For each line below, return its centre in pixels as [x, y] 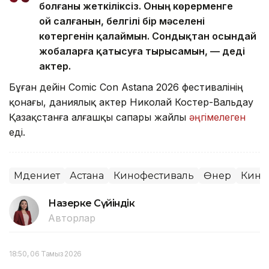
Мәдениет [37, 176]
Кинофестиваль [154, 176]
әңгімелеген [217, 117]
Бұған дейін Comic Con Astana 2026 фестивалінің [126, 87]
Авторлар [72, 218]
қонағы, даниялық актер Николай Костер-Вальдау [131, 102]
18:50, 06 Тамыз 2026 [45, 254]
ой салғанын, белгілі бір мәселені [122, 21]
